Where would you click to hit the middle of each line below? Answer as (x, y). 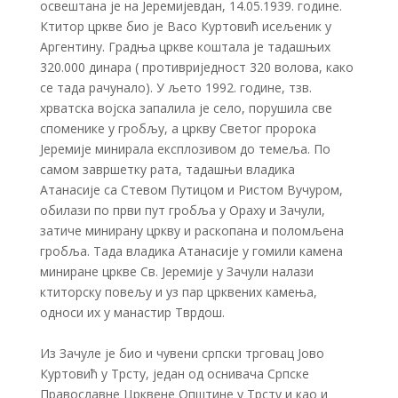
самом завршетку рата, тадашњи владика (167, 170)
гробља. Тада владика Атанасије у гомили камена (191, 251)
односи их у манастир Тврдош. (132, 313)
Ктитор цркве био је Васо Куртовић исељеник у (186, 27)
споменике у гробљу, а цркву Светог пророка (178, 129)
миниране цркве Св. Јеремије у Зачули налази (177, 272)
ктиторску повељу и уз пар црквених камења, (179, 292)
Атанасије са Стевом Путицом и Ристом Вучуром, (191, 190)
